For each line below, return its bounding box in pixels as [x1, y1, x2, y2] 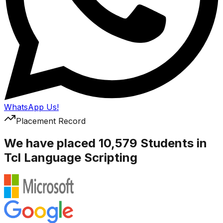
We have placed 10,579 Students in [4, 135, 207, 150]
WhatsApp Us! [4, 102, 59, 112]
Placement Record [16, 115, 86, 126]
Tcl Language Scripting [4, 150, 137, 165]
